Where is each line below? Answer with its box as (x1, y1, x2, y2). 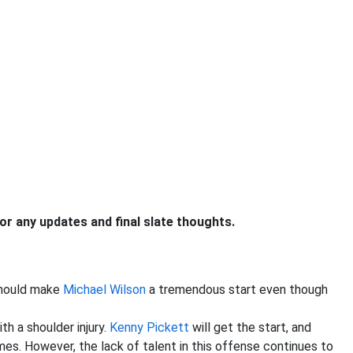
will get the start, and (189, 320, 311, 335)
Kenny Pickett (110, 320, 189, 335)
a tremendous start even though (146, 282, 328, 297)
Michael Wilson (63, 282, 146, 297)
